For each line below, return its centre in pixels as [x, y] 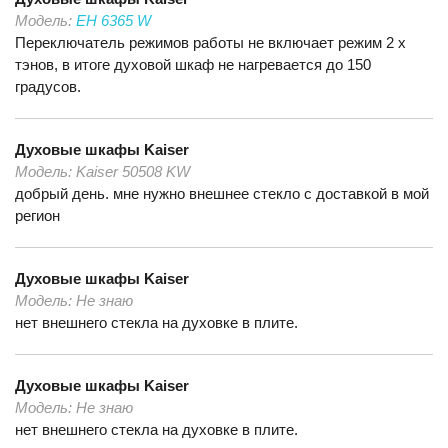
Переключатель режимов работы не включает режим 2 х [210, 42]
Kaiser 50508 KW [133, 171]
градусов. [48, 86]
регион [37, 215]
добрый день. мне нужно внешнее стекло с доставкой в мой [222, 193]
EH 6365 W [113, 20]
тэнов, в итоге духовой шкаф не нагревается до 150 [193, 64]
